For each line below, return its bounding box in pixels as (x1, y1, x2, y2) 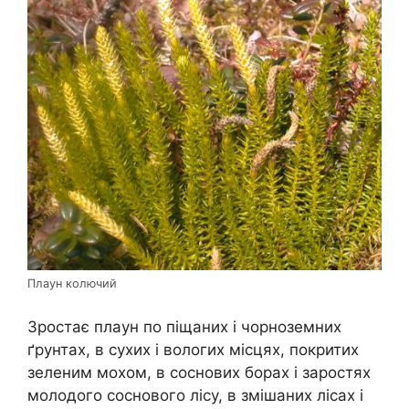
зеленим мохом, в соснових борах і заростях (27, 362, 371, 382)
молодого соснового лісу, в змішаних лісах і (27, 385, 363, 404)
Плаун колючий (27, 277, 117, 291)
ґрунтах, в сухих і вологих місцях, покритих (27, 340, 359, 359)
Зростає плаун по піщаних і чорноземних (27, 317, 341, 336)
